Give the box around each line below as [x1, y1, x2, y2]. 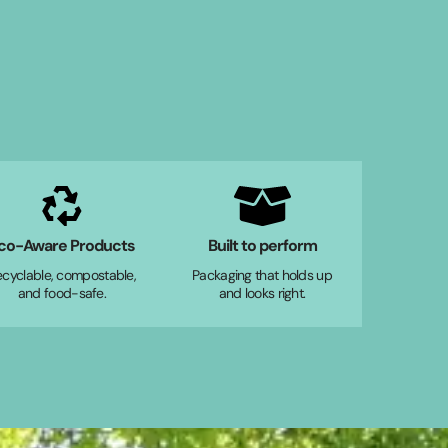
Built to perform [207, 234, 317, 256]
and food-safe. [17, 283, 107, 302]
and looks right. [218, 283, 306, 302]
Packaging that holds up [192, 265, 332, 284]
